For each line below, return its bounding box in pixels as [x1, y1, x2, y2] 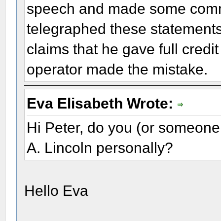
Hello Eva [24, 182, 89, 199]
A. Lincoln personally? [27, 139, 174, 156]
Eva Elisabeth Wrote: [27, 95, 178, 112]
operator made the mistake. [27, 61, 208, 78]
